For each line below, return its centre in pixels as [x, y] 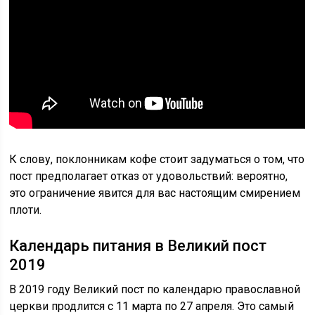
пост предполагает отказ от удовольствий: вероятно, [149, 176]
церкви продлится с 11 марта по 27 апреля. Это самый [152, 306]
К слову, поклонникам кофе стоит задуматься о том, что [157, 159]
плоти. [26, 210]
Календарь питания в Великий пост [138, 246]
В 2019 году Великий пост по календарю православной [155, 289]
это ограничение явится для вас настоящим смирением [155, 193]
